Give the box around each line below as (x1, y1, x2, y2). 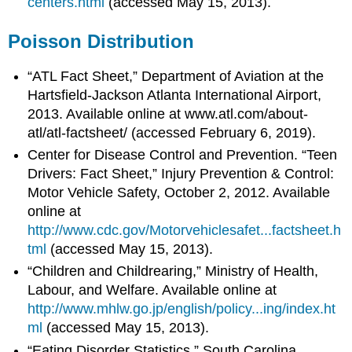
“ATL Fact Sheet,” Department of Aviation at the (27, 68, 324, 84)
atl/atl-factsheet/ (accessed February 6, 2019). (27, 124, 317, 141)
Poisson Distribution (8, 30, 195, 52)
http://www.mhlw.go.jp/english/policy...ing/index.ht (27, 301, 336, 317)
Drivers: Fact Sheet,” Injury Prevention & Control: (27, 165, 335, 181)
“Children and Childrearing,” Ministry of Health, (27, 263, 319, 280)
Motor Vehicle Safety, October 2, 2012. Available (27, 184, 331, 200)
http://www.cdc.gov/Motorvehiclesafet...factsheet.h (27, 222, 342, 238)
